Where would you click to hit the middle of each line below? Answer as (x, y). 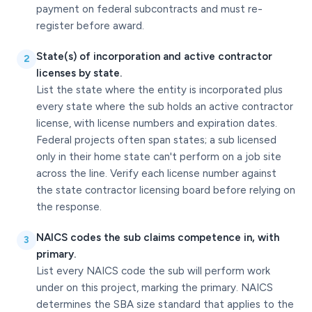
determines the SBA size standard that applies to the (165, 304)
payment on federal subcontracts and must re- (149, 9)
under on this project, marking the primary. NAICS (155, 288)
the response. (69, 207)
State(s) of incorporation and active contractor (154, 56)
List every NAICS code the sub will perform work (153, 271)
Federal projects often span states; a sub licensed (156, 140)
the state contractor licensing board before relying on (166, 190)
